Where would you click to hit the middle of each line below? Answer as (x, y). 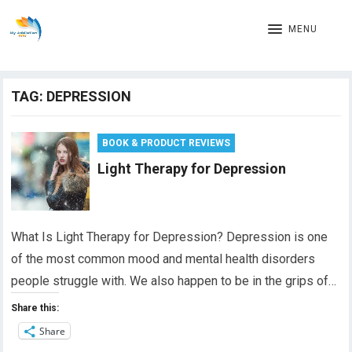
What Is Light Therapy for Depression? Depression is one (170, 237)
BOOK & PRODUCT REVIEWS (167, 143)
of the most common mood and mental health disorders (163, 259)
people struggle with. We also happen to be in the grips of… (174, 281)
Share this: (35, 308)
